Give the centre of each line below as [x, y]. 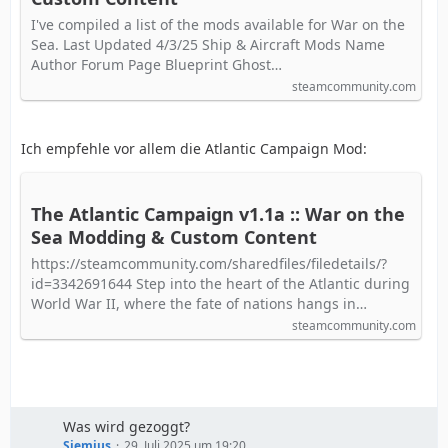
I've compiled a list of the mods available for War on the [218, 24]
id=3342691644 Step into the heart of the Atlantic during [220, 283]
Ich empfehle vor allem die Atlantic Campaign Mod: [194, 148]
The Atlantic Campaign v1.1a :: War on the [218, 214]
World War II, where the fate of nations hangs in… [199, 303]
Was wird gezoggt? [126, 426]
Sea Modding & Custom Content [174, 237]
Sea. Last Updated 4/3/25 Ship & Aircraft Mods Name [208, 44]
